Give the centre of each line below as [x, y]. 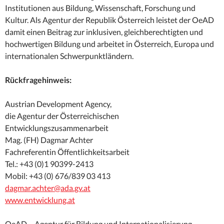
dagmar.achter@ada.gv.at [48, 188]
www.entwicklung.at [40, 200]
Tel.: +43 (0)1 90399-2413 [49, 164]
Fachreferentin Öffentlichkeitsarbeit [67, 152]
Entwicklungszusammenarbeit [57, 128]
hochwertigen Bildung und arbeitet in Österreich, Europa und [109, 44]
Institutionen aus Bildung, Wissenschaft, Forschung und [100, 8]
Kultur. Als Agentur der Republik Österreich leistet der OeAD [109, 20]
